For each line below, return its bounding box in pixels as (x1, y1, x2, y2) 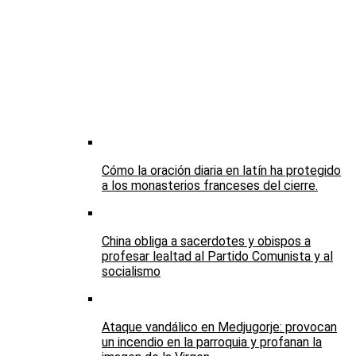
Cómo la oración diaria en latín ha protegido (102, 163, 341, 179)
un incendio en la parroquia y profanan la (102, 335, 322, 350)
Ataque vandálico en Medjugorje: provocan (102, 319, 337, 335)
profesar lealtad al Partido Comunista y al (102, 249, 333, 265)
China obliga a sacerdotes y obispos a (102, 234, 311, 250)
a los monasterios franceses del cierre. (102, 178, 318, 194)
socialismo (102, 264, 161, 280)
